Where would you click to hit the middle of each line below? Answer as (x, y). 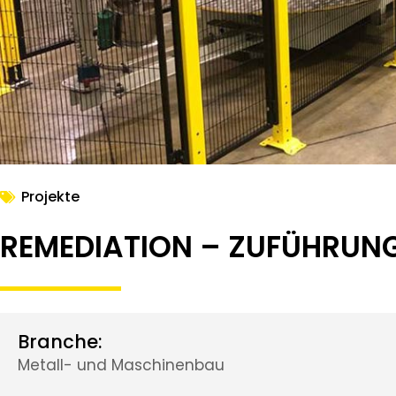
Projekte (50, 196)
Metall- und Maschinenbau (121, 365)
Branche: (60, 341)
